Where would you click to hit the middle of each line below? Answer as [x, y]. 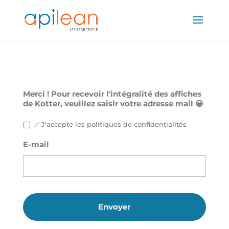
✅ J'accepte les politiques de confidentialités [110, 124]
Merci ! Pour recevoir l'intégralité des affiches [112, 94]
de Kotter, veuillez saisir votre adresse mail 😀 [113, 104]
